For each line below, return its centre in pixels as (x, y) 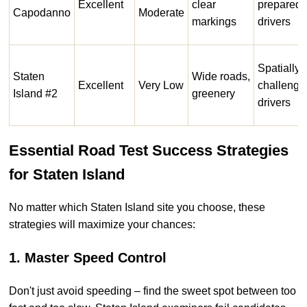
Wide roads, (221, 76)
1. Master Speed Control (88, 258)
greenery (213, 93)
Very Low (161, 85)
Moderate (161, 12)
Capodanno (42, 12)
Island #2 (35, 93)
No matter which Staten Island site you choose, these (137, 208)
